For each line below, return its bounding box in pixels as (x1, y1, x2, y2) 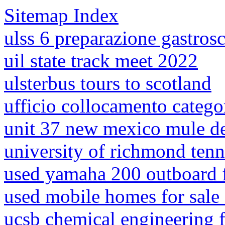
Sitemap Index (4, 5, 119, 26)
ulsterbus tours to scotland (4, 72, 211, 94)
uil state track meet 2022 (4, 50, 198, 71)
